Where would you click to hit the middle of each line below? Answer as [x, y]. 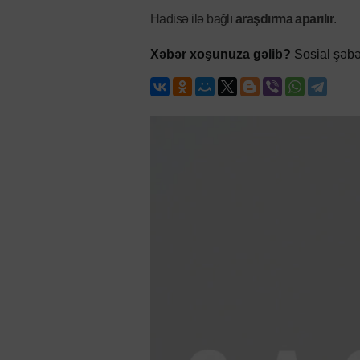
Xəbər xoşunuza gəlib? [221, 54]
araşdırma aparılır [284, 18]
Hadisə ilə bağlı [193, 18]
